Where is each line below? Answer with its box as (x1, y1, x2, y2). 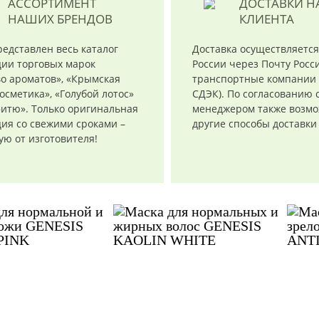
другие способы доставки (192, 117, 318, 130)
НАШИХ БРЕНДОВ (8, 11, 113, 27)
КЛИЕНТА (239, 11, 295, 27)
